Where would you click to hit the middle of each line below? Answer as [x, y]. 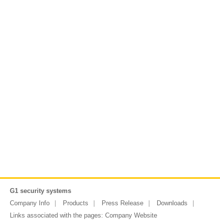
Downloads [172, 203]
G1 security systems [41, 191]
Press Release [123, 203]
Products [76, 203]
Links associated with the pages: [57, 215]
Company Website [131, 215]
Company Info [30, 203]
